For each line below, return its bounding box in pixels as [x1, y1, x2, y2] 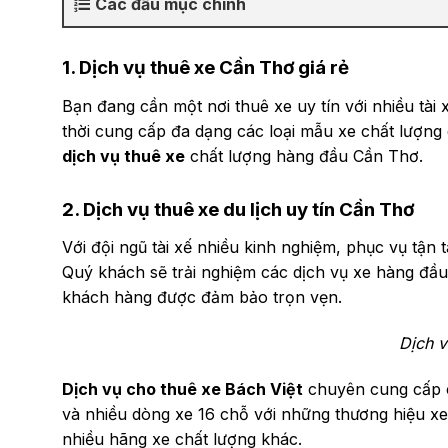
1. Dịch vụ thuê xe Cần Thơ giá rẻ [62, 56, 349, 79]
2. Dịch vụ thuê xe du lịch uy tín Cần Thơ [62, 197, 414, 221]
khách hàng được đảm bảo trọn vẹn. [62, 287, 342, 308]
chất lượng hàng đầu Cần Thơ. [185, 145, 423, 166]
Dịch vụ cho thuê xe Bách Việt [62, 378, 303, 399]
